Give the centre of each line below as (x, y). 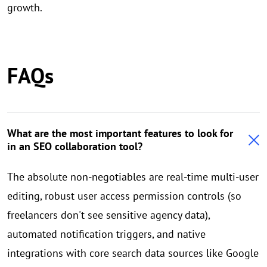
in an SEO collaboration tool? (75, 147)
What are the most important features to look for (120, 133)
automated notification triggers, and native (106, 234)
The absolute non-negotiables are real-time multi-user (133, 177)
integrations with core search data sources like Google (133, 253)
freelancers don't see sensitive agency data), (108, 215)
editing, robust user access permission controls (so (124, 196)
